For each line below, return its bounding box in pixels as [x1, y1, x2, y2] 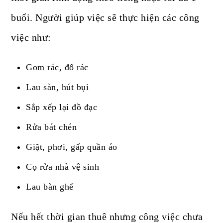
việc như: [11, 32, 51, 43]
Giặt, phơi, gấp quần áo [26, 142, 117, 152]
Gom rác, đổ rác [26, 62, 89, 73]
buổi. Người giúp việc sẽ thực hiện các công [11, 12, 200, 23]
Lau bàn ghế [26, 182, 74, 192]
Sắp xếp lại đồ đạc [26, 102, 98, 112]
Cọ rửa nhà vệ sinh [26, 162, 100, 172]
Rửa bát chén [26, 122, 77, 132]
